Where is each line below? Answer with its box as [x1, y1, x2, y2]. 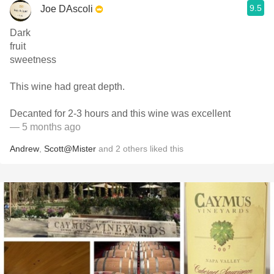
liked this [147, 144, 183, 154]
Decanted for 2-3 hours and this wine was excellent [10, 108, 231, 119]
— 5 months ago [10, 122, 81, 132]
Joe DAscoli [40, 3, 93, 14]
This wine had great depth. [10, 81, 127, 92]
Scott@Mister [44, 144, 96, 154]
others [123, 144, 147, 154]
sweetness [10, 54, 56, 65]
